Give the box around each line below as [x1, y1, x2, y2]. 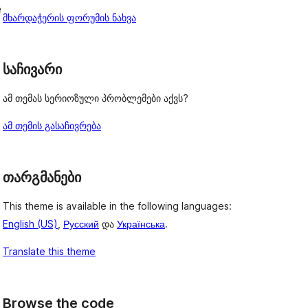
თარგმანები [3, 169, 81, 186]
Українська [117, 217, 165, 230]
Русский [63, 217, 99, 230]
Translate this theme [3, 245, 96, 257]
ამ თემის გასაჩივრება [3, 120, 101, 131]
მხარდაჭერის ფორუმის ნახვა [3, 12, 136, 24]
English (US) [3, 217, 58, 230]
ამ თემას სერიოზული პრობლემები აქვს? [3, 92, 188, 104]
